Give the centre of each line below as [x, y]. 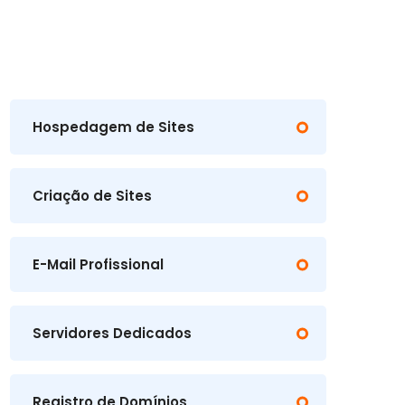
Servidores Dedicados [112, 333]
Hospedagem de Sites [113, 127]
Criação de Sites [92, 196]
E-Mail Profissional [98, 264]
